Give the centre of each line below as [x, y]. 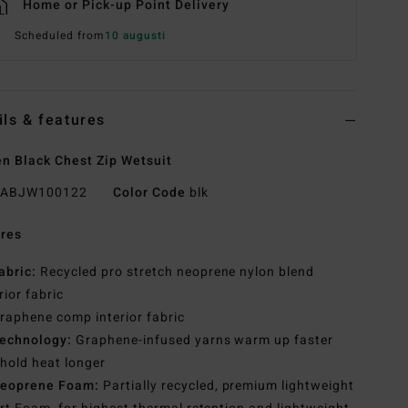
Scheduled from [60, 36]
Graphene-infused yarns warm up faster [203, 341]
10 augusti [135, 36]
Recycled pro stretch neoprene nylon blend [176, 272]
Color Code [149, 193]
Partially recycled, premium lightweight [227, 386]
